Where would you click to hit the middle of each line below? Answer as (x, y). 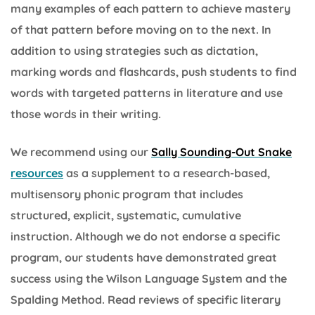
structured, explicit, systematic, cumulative (126, 215)
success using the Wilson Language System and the (149, 278)
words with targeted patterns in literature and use (147, 92)
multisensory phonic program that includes (127, 194)
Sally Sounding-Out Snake (221, 152)
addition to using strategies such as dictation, (134, 50)
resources (37, 173)
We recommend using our (81, 152)
